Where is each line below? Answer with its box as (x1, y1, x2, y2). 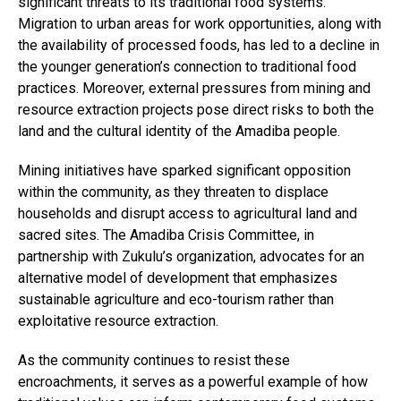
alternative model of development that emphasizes (18, 269, 337, 286)
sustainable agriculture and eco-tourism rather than (18, 290, 334, 308)
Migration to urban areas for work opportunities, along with (18, 14, 381, 32)
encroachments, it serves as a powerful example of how (18, 372, 368, 390)
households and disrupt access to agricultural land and (18, 204, 357, 222)
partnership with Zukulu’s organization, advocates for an (18, 247, 364, 265)
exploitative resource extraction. (18, 311, 218, 329)
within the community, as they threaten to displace (18, 183, 328, 200)
